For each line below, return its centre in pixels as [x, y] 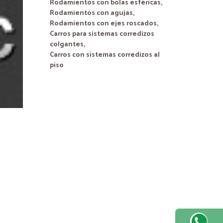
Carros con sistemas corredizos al [105, 55]
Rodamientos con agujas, [92, 13]
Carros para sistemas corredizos [102, 34]
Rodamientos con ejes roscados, [104, 24]
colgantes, [67, 45]
